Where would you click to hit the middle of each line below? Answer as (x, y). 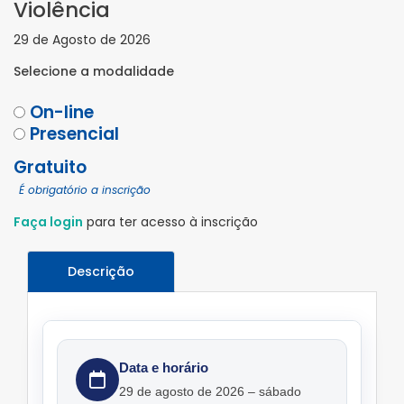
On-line (60, 113)
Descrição (101, 272)
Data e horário (164, 368)
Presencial (72, 134)
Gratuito (50, 168)
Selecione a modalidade (94, 72)
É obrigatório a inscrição (85, 190)
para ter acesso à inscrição (170, 222)
